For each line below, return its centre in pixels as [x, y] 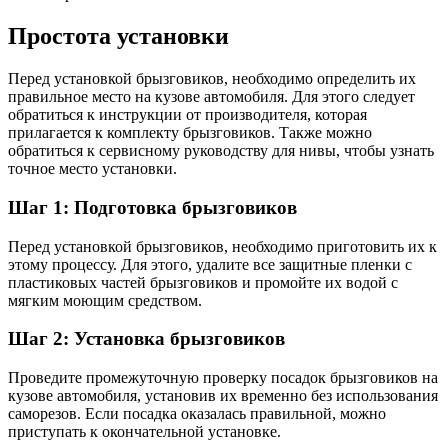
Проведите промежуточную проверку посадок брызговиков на [223, 378]
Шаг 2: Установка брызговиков [146, 339]
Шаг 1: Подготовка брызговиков [152, 207]
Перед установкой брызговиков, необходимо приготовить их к [222, 246]
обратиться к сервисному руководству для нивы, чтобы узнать [221, 151]
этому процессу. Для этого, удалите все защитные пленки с [210, 264]
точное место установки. [92, 169]
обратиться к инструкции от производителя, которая [187, 115]
